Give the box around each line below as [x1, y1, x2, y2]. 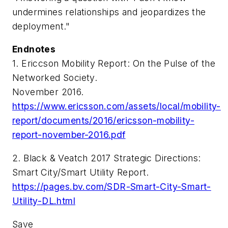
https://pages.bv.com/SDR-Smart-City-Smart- [12, 181, 211, 192]
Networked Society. [12, 72, 98, 83]
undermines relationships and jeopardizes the [12, 6, 206, 17]
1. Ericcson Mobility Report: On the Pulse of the [12, 58, 216, 69]
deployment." [12, 20, 70, 32]
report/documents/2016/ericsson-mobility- [12, 115, 194, 126]
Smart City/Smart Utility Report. [12, 166, 149, 178]
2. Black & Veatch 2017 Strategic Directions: [12, 152, 201, 163]
